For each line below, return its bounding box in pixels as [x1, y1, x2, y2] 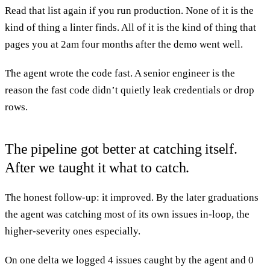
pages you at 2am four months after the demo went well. [5, 38, 243, 50]
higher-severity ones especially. [5, 225, 140, 237]
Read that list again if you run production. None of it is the [5, 4, 254, 16]
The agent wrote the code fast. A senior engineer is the [5, 67, 235, 79]
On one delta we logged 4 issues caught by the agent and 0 [5, 254, 254, 266]
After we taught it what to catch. [5, 159, 190, 175]
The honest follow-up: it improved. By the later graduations [5, 191, 259, 203]
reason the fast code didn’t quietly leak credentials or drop [5, 84, 254, 96]
